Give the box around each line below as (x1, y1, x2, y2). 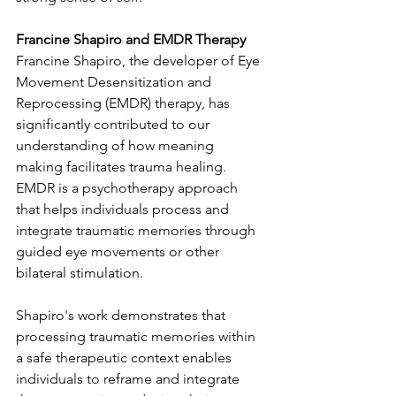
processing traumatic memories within (16, 328, 259, 345)
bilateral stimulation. (16, 264, 143, 281)
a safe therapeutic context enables (16, 349, 235, 366)
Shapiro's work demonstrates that (16, 307, 229, 324)
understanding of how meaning (16, 137, 217, 154)
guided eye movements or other (16, 243, 223, 260)
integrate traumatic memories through (16, 222, 259, 239)
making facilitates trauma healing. (16, 158, 230, 175)
